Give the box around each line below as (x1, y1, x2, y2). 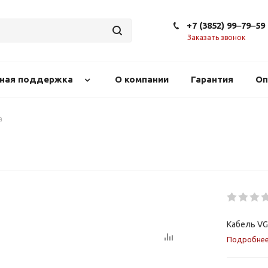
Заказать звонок (187, 33, 245, 41)
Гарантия (190, 74, 233, 84)
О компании (114, 74, 169, 84)
